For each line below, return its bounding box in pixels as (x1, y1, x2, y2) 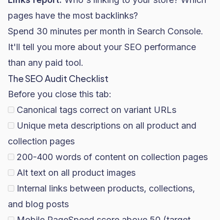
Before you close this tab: (8, 89, 111, 99)
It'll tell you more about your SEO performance (8, 42, 196, 52)
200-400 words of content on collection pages (17, 152, 208, 162)
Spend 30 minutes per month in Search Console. (8, 26, 203, 36)
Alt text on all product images (17, 167, 136, 178)
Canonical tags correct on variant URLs (17, 105, 176, 115)
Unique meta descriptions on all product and (17, 120, 196, 131)
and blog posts (8, 199, 69, 209)
